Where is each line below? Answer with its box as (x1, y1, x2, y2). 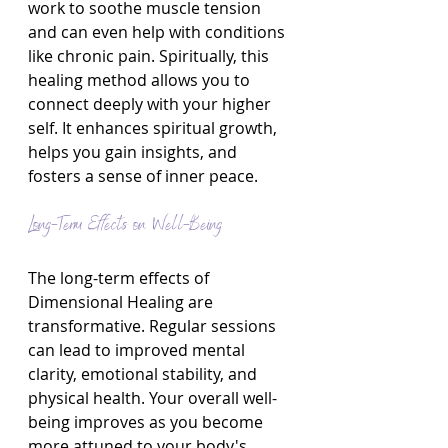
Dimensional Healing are (28, 291, 217, 313)
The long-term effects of (28, 267, 213, 289)
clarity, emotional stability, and (28, 363, 261, 385)
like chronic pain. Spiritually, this (28, 45, 273, 67)
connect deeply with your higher (28, 93, 275, 115)
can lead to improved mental (28, 339, 249, 361)
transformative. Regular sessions (28, 315, 280, 337)
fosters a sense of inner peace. (28, 165, 258, 187)
